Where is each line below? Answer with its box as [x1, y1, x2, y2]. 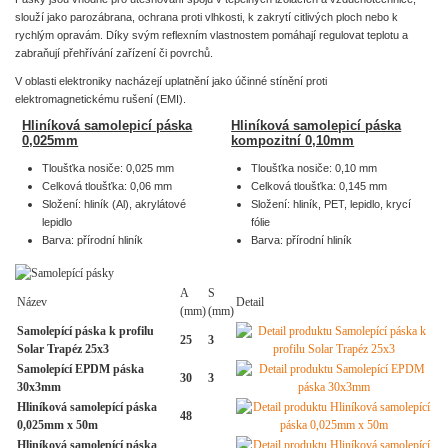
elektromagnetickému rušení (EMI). [15, 93, 189, 105]
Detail [236, 295, 264, 309]
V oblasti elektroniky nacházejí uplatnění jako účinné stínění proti [15, 75, 327, 87]
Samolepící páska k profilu [17, 324, 154, 338]
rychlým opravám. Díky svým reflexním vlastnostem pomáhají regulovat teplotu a [15, 29, 408, 41]
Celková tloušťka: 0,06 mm [42, 179, 176, 192]
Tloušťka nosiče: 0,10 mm [251, 161, 381, 174]
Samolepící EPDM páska [17, 362, 144, 376]
